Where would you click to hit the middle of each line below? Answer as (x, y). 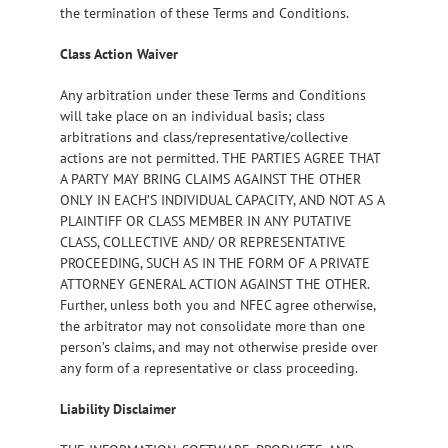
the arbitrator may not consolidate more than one (212, 325)
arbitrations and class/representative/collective (204, 136)
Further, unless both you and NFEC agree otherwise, (217, 304)
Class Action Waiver (119, 53)
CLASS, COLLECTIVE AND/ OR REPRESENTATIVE (203, 241)
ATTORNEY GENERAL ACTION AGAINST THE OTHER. (214, 283)
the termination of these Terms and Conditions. (204, 12)
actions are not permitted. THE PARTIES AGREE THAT (220, 157)
